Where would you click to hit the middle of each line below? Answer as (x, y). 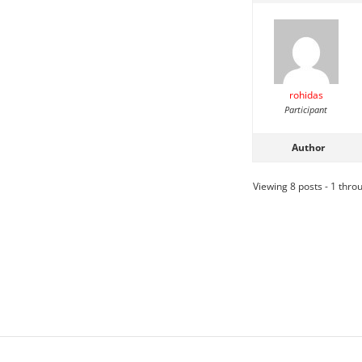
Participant (306, 109)
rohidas (306, 95)
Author (308, 147)
